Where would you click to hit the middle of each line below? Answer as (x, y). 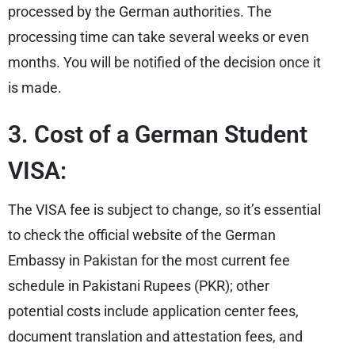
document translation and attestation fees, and (155, 336)
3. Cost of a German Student (158, 134)
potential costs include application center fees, (153, 311)
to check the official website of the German (142, 235)
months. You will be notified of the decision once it (164, 62)
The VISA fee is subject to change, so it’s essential (164, 209)
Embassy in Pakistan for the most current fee (149, 260)
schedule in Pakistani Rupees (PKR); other (139, 285)
